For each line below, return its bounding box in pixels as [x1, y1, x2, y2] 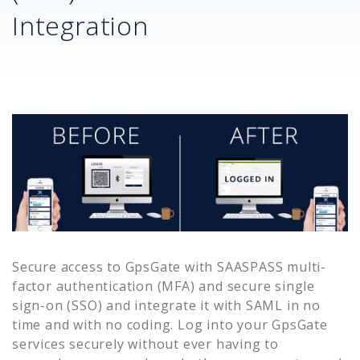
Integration [12, 7, 149, 43]
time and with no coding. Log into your [12, 315, 268, 333]
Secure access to [12, 257, 125, 276]
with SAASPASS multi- [181, 257, 327, 276]
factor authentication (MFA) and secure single [12, 276, 315, 295]
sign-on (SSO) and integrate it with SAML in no [12, 296, 321, 314]
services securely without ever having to [12, 334, 279, 353]
